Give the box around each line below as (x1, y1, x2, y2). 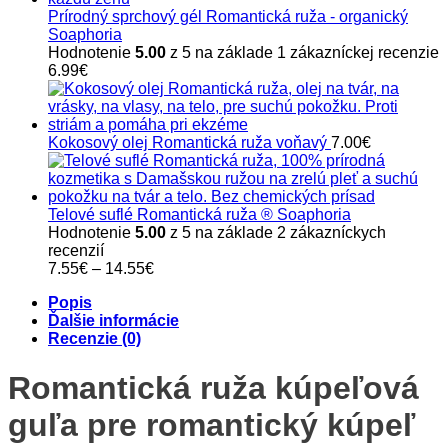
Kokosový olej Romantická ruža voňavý (48, 134, 327, 152)
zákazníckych (286, 224, 386, 242)
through (153, 313, 207, 331)
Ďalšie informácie (48, 312, 179, 330)
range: (153, 277, 198, 295)
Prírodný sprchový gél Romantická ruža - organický (48, 8, 408, 26)
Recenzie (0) (48, 330, 141, 348)
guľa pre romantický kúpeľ (8, 406, 415, 443)
